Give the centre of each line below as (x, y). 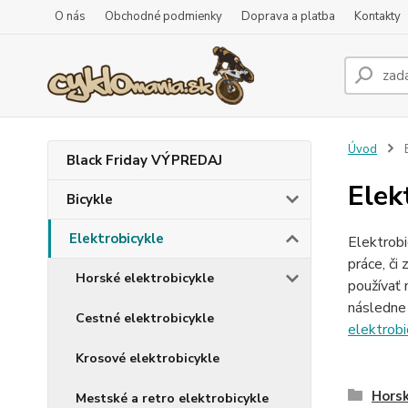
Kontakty (377, 16)
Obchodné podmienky (163, 16)
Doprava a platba (288, 16)
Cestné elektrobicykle (145, 318)
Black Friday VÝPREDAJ (144, 160)
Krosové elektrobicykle (148, 358)
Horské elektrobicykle (145, 278)
